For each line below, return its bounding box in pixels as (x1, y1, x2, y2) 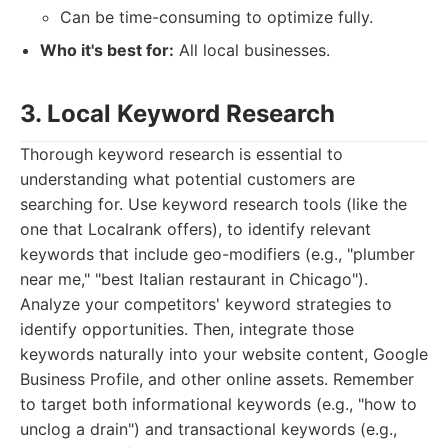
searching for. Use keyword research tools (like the (20, 194, 407, 214)
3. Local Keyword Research (20, 99, 335, 128)
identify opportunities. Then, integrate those (20, 319, 354, 339)
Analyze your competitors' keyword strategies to (20, 294, 392, 314)
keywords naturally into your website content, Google (20, 344, 428, 364)
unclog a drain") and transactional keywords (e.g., (20, 419, 397, 439)
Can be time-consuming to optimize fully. (60, 7, 373, 27)
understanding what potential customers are (20, 169, 355, 189)
